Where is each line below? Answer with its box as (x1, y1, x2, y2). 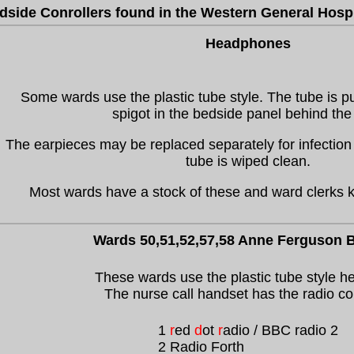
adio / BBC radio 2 (222, 322, 338, 338)
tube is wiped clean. (185, 153, 311, 169)
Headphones (205, 36, 291, 51)
